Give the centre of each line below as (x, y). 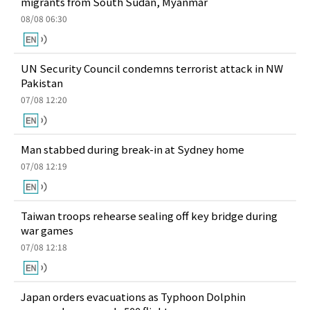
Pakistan (42, 83)
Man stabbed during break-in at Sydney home (133, 149)
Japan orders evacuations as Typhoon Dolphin (133, 297)
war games (47, 230)
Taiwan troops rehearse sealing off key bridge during (149, 216)
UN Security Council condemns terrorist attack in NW (152, 68)
